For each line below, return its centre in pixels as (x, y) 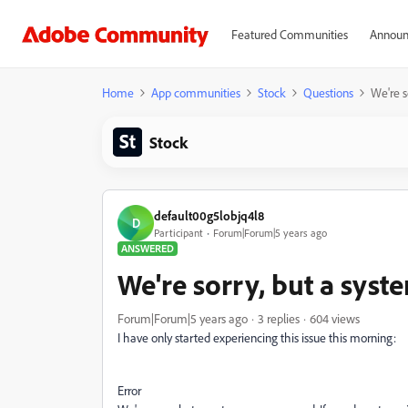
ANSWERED (148, 248)
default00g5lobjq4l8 (209, 215)
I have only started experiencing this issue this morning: (257, 337)
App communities (196, 92)
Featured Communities (289, 34)
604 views (335, 318)
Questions (328, 92)
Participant (178, 232)
